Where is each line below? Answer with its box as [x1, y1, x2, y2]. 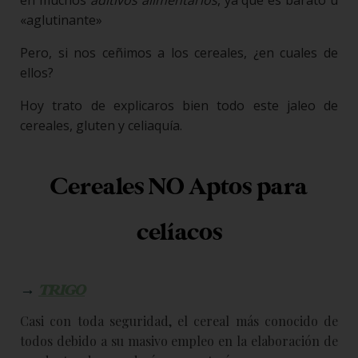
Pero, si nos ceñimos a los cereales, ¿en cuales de [20, 43, 338, 62]
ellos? [20, 63, 54, 82]
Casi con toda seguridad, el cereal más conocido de [20, 312, 338, 329]
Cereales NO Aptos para [50, 172, 308, 201]
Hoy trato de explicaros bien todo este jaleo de [20, 96, 338, 114]
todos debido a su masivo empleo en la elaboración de [20, 332, 338, 349]
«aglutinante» [20, 10, 102, 29]
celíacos [136, 217, 222, 247]
